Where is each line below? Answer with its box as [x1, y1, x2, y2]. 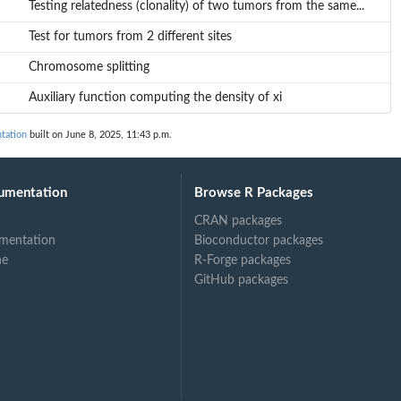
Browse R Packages [194, 185, 314, 200]
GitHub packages [194, 273, 289, 286]
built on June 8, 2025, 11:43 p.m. [27, 130, 172, 141]
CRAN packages [194, 214, 283, 227]
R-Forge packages [194, 253, 292, 267]
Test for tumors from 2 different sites [28, 30, 232, 44]
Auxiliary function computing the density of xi [28, 91, 282, 105]
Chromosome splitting [28, 61, 149, 74]
